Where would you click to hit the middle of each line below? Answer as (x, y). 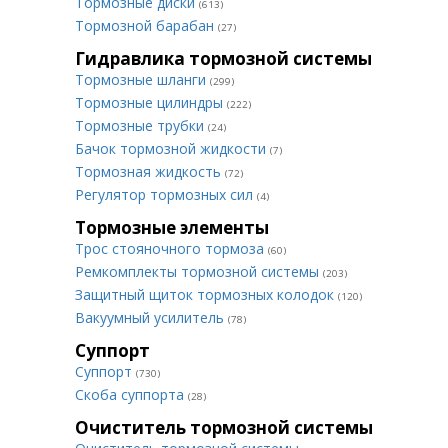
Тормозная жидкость (150, 171)
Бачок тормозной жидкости (172, 148)
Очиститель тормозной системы (224, 427)
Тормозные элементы (172, 227)
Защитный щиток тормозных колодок (206, 294)
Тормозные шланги (142, 79)
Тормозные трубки (141, 125)
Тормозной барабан (146, 25)
